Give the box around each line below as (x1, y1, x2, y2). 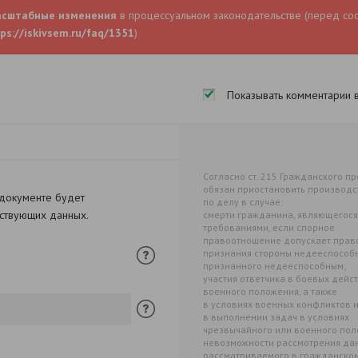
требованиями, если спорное (203, 221, 335, 233)
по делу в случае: (203, 196, 283, 208)
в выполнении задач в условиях (203, 311, 349, 323)
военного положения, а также (203, 285, 337, 297)
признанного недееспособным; (203, 260, 346, 272)
